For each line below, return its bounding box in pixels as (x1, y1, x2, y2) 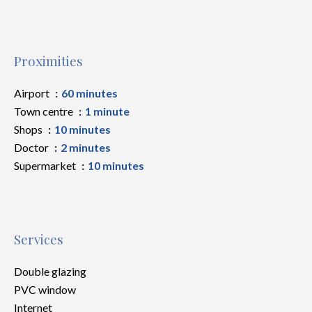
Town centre (14, 104, 75, 118)
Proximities (14, 52, 83, 70)
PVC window (14, 283, 76, 296)
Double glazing (14, 265, 86, 278)
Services (14, 231, 63, 248)
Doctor (14, 141, 51, 154)
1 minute (85, 104, 130, 118)
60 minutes (61, 86, 118, 100)
